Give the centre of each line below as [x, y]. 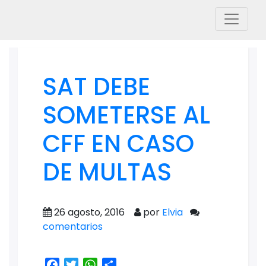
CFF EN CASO [118, 144]
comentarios [73, 227]
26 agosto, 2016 [91, 212]
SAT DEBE [96, 87]
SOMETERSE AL [126, 115]
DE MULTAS [107, 172]
